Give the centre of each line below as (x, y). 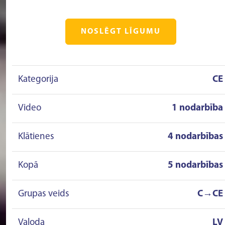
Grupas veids (44, 194)
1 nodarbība (197, 108)
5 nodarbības (195, 165)
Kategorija (38, 80)
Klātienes (36, 137)
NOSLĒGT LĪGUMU (121, 32)
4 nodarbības (195, 137)
